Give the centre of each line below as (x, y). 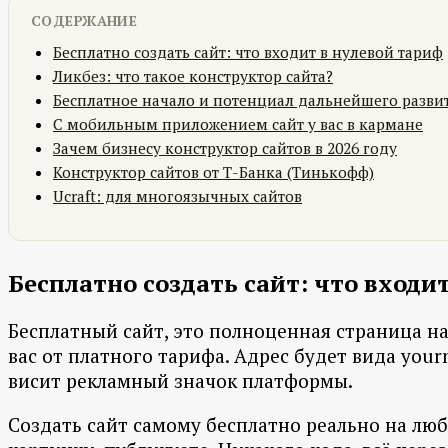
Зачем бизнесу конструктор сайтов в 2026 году (225, 148)
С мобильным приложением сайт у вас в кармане (238, 124)
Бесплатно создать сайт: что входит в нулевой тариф (248, 52)
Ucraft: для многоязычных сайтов (177, 196)
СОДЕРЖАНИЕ (84, 21)
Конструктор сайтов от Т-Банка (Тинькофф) (213, 172)
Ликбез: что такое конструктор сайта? (193, 76)
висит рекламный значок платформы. (180, 381)
